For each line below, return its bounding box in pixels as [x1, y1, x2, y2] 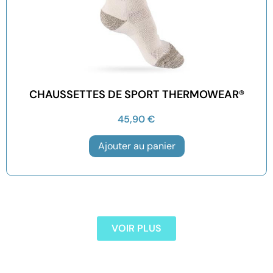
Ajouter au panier [97, 140, 175, 153]
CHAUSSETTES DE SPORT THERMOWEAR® [29, 87, 244, 102]
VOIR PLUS [112, 222, 161, 235]
